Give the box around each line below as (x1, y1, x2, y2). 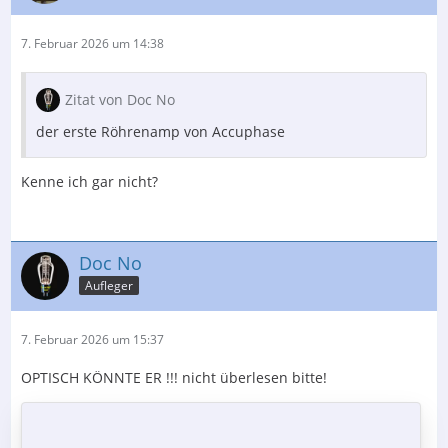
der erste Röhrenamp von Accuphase (36, 121, 285, 141)
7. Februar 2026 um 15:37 (21, 330, 164, 348)
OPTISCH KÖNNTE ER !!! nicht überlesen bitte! (21, 367, 327, 387)
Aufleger (85, 277, 133, 295)
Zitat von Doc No (65, 89, 175, 109)
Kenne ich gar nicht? (21, 171, 158, 191)
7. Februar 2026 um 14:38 (21, 34, 164, 52)
